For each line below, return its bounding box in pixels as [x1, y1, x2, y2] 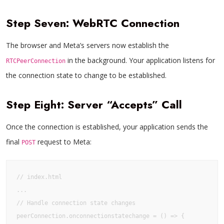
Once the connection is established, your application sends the [6, 122, 208, 131]
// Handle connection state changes [16, 199, 135, 206]
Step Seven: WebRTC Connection [6, 15, 179, 31]
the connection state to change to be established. [6, 70, 166, 80]
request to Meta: [35, 137, 91, 146]
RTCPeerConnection [6, 57, 65, 64]
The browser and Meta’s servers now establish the [6, 40, 169, 50]
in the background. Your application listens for [65, 55, 215, 65]
